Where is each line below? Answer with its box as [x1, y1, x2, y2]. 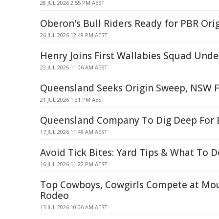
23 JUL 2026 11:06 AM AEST [40, 64, 108, 71]
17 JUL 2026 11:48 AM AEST [40, 128, 108, 135]
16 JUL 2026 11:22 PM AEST [40, 160, 108, 168]
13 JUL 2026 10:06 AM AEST [40, 203, 108, 211]
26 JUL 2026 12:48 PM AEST [40, 31, 108, 39]
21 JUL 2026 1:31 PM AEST [40, 96, 105, 103]
